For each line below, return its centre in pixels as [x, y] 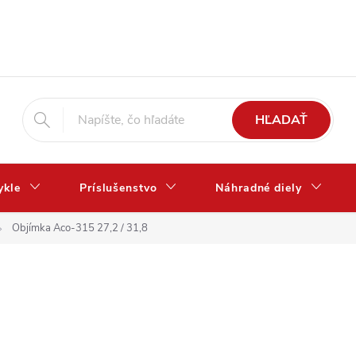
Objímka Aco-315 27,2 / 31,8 [80, 228]
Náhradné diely [259, 188]
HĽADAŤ [282, 120]
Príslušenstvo [118, 188]
